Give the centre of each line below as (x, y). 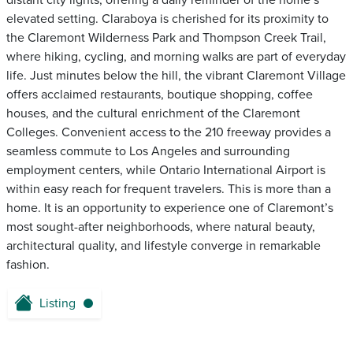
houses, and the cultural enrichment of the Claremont (153, 114)
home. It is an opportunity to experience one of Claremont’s (170, 208)
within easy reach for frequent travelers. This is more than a (169, 190)
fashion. (28, 265)
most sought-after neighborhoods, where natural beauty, (161, 227)
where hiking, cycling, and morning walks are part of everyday (176, 57)
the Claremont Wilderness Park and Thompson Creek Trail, (166, 38)
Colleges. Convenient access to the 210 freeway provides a (169, 133)
